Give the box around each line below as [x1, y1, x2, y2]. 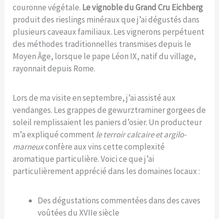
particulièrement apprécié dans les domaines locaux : [13, 165, 200, 176]
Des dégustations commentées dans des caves [38, 195, 201, 206]
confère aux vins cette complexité [44, 141, 165, 152]
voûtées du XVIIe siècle [38, 207, 120, 218]
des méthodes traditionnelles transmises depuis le [13, 38, 192, 49]
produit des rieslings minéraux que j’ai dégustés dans [13, 14, 200, 25]
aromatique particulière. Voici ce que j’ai [13, 153, 154, 164]
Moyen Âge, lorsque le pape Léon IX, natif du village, [13, 50, 197, 62]
